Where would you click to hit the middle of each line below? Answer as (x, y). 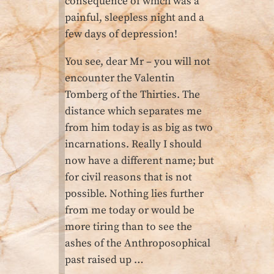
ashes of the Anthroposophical (138, 243)
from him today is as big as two (139, 128)
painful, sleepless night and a (135, 18)
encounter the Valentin (120, 78)
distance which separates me (133, 111)
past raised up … (104, 260)
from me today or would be (130, 210)
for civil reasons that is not (128, 177)
